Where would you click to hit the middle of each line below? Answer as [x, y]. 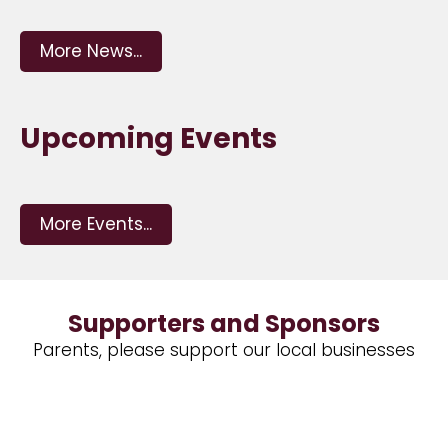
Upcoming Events [148, 138]
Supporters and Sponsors [224, 323]
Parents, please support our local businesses [224, 350]
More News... [91, 51]
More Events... [96, 224]
